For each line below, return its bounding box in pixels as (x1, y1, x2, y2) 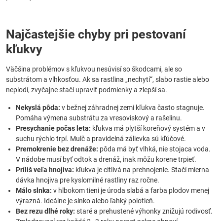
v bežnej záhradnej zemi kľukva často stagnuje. (60, 104, 205, 111)
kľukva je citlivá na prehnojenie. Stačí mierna (74, 166, 209, 174)
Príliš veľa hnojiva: (16, 166, 74, 174)
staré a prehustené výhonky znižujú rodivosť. (75, 207, 213, 215)
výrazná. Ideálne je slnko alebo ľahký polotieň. (16, 197, 155, 205)
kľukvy (6, 42, 42, 56)
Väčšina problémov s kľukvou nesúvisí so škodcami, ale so (6, 65, 182, 73)
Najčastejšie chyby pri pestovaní (6, 27, 186, 41)
